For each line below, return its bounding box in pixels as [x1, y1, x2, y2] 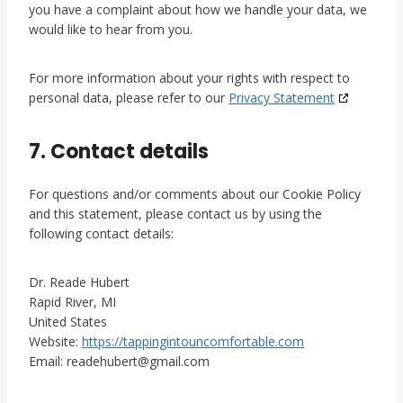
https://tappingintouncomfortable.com [82, 333, 304, 350]
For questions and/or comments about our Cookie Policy [29, 185, 361, 202]
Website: [29, 333, 82, 350]
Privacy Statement [228, 89, 335, 106]
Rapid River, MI [29, 293, 116, 310]
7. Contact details [29, 138, 209, 166]
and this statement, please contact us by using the [29, 205, 322, 222]
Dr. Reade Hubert [29, 273, 130, 291]
